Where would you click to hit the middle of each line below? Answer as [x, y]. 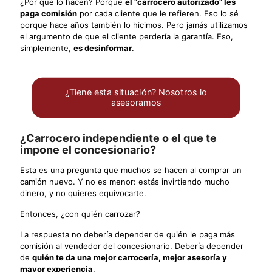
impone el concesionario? [88, 149]
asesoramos [136, 102]
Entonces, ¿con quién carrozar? [80, 213]
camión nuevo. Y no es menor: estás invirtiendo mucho [125, 181]
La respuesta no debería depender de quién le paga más [127, 234]
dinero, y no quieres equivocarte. [83, 193]
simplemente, [47, 48]
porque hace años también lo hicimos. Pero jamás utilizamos [134, 25]
